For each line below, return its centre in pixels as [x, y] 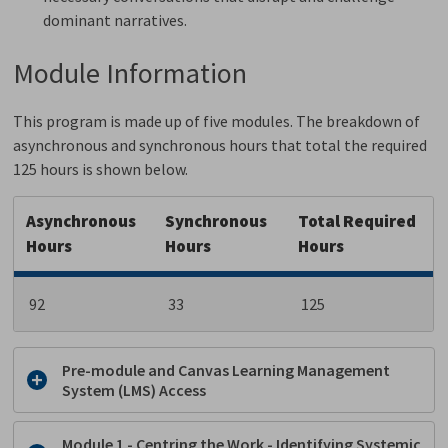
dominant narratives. [117, 19]
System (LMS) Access [134, 389]
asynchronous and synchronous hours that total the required [220, 144]
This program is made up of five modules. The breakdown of [217, 120]
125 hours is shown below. [102, 168]
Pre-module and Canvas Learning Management [226, 369]
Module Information [130, 72]
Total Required [357, 220]
